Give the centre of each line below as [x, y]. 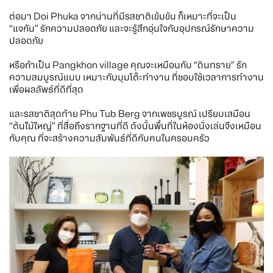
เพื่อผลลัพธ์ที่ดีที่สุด [46, 90]
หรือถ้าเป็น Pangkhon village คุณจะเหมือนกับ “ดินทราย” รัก [128, 66]
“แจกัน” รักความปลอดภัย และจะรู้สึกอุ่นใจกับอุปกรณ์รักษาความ [132, 29]
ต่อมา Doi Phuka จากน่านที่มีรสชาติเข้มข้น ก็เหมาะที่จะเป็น [123, 17]
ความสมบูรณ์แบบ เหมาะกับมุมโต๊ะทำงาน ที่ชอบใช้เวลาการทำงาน [136, 78]
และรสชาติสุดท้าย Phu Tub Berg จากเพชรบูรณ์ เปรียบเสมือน [130, 114]
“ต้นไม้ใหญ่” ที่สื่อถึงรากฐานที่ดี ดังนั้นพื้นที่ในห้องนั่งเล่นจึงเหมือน [135, 126]
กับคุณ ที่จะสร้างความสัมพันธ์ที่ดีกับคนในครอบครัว [109, 139]
